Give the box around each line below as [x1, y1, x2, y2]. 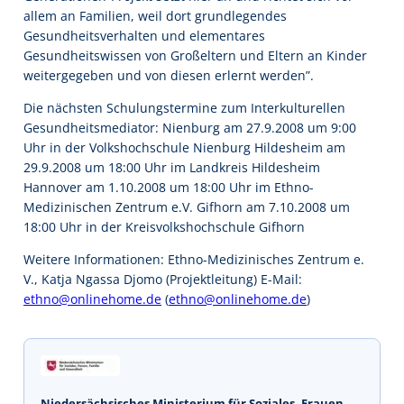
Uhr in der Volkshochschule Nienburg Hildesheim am [23, 138, 345, 156]
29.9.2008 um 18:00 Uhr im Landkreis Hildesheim [23, 158, 320, 176]
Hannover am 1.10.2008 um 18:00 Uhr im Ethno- [23, 178, 314, 196]
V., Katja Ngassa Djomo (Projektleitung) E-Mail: [23, 271, 302, 289]
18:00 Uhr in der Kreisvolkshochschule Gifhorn [23, 217, 305, 235]
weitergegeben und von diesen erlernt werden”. [23, 66, 314, 84]
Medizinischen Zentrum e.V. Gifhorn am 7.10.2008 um [23, 197, 350, 216]
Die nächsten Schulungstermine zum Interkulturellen [23, 98, 345, 116]
